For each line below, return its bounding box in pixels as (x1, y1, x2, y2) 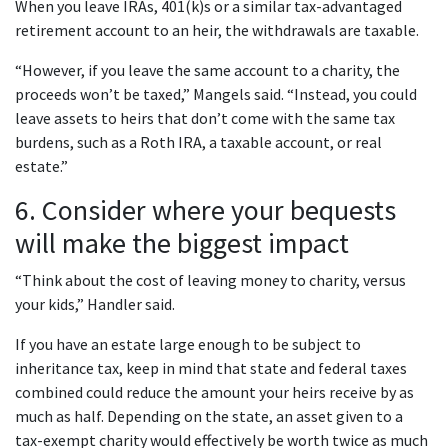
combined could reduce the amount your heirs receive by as (15, 382, 414, 403)
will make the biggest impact (15, 225, 349, 262)
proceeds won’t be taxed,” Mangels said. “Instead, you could (15, 84, 417, 105)
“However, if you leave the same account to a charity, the (15, 60, 400, 81)
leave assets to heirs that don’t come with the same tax (15, 108, 395, 129)
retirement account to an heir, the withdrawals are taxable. (15, 20, 419, 41)
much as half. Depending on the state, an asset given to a (15, 406, 403, 427)
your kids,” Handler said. (15, 294, 175, 315)
